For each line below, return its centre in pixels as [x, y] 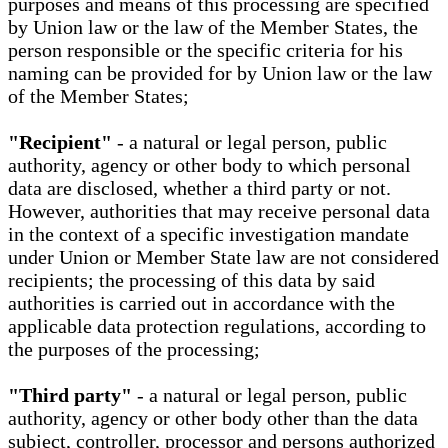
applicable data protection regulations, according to [217, 326]
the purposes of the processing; [134, 349]
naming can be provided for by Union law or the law [220, 73]
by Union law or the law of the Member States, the [213, 27]
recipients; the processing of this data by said [191, 280]
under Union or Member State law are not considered [223, 257]
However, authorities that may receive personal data [219, 211]
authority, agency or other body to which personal [209, 165]
